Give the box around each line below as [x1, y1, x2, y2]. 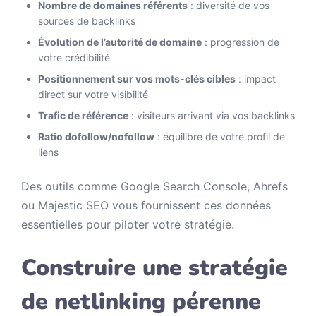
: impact [236, 73, 276, 85]
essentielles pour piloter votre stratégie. [21, 217, 234, 231]
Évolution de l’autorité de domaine [38, 36, 202, 48]
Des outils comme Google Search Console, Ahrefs [21, 179, 288, 193]
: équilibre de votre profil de [154, 130, 285, 142]
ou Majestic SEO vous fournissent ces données [21, 198, 271, 212]
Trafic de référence [38, 109, 128, 121]
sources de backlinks [38, 15, 135, 27]
